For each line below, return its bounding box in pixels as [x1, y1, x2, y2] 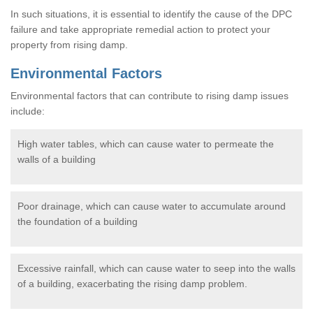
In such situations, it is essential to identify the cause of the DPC [10, 8, 292, 20]
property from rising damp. [10, 38, 128, 50]
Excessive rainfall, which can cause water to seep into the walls [17, 262, 296, 274]
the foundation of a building [17, 215, 138, 227]
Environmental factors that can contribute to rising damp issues [10, 89, 289, 101]
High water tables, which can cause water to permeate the [17, 138, 274, 150]
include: [10, 105, 45, 117]
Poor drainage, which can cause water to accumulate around [17, 200, 286, 212]
